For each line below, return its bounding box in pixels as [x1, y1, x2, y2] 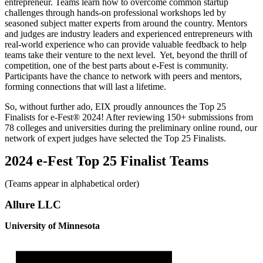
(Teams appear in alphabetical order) [5, 178, 139, 189]
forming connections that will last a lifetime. [5, 82, 168, 92]
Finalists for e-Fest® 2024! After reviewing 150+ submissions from [5, 112, 253, 123]
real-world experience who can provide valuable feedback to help [5, 39, 247, 50]
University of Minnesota [5, 221, 100, 231]
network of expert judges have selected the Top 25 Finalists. [5, 133, 231, 144]
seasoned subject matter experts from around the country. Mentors [5, 18, 247, 29]
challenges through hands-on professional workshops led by [5, 8, 226, 18]
